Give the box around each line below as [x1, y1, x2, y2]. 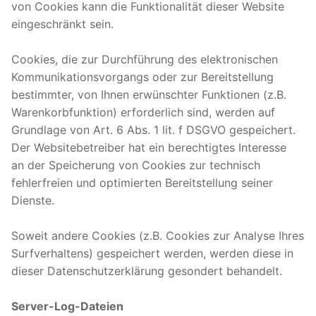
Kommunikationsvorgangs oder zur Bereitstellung [11, 69, 274, 84]
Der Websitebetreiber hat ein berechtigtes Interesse [11, 140, 286, 154]
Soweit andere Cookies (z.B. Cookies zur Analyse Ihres [11, 228, 304, 243]
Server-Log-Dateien [11, 298, 123, 313]
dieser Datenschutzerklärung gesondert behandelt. [11, 263, 282, 278]
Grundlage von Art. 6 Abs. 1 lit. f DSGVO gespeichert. [11, 122, 296, 137]
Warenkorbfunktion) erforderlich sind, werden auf [11, 104, 275, 119]
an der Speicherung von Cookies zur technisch [11, 157, 260, 172]
